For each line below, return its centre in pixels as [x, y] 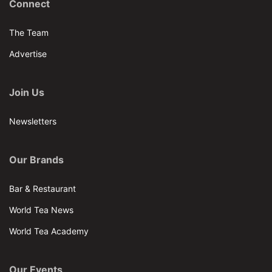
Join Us [27, 93]
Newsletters [33, 121]
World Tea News [41, 209]
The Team [29, 32]
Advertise [28, 53]
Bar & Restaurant [42, 188]
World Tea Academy [49, 231]
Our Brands [36, 160]
